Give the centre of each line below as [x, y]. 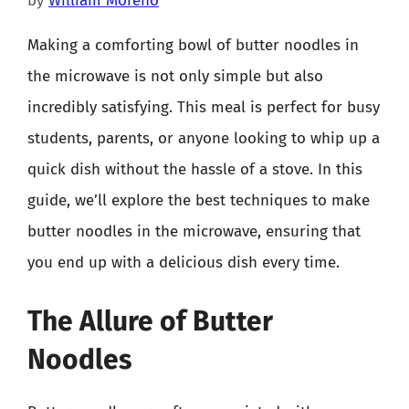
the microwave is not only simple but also [175, 76]
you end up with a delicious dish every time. [184, 262]
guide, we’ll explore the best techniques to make [199, 200]
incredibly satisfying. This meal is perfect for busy [204, 107]
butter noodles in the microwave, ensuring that [194, 231]
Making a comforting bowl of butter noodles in [193, 45]
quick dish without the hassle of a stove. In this [195, 169]
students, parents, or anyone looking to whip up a [204, 138]
